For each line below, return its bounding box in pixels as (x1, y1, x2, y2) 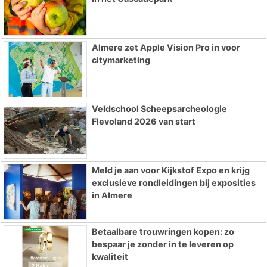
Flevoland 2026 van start (91, 116, 195, 127)
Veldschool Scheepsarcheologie (91, 104, 227, 114)
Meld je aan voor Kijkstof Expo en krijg (91, 164, 250, 175)
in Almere (91, 190, 132, 200)
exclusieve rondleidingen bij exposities (91, 177, 256, 188)
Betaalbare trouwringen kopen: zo (91, 226, 234, 237)
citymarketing (91, 55, 150, 66)
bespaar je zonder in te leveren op (91, 238, 234, 249)
